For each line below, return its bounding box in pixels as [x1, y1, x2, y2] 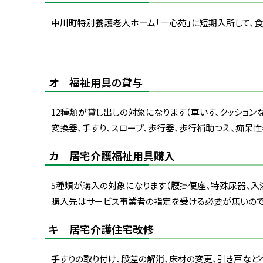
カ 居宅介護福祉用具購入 [49, 147, 175, 163]
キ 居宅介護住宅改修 [49, 221, 154, 237]
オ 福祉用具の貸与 [49, 74, 143, 90]
